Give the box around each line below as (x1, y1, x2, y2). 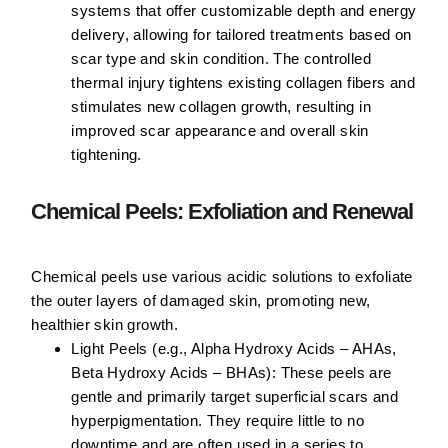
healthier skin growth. (31, 316, 179, 334)
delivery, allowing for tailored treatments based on (71, 26, 412, 44)
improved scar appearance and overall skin (71, 122, 369, 140)
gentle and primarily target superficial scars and (71, 388, 398, 406)
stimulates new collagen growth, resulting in (71, 98, 371, 116)
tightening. (71, 146, 142, 164)
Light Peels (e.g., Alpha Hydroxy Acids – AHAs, (71, 340, 397, 358)
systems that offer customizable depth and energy (71, 2, 417, 20)
